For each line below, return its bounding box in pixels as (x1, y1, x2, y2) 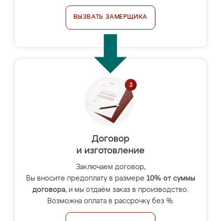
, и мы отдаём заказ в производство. (65, 186, 188, 193)
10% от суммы (146, 175, 195, 182)
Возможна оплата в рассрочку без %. (47, 198, 174, 205)
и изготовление (76, 147, 145, 155)
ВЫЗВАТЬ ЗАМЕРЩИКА (73, 14, 148, 20)
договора (33, 186, 65, 193)
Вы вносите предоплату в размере (26, 175, 147, 182)
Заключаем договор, (75, 164, 146, 171)
